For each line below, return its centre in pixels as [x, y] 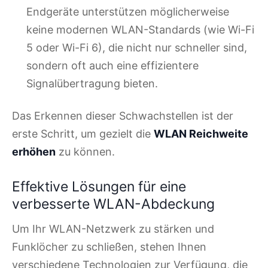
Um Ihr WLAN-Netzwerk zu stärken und [113, 229]
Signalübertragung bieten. [92, 83]
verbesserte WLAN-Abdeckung [113, 204]
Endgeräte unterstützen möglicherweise [128, 11]
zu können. [85, 151]
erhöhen [34, 151]
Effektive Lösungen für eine [99, 186]
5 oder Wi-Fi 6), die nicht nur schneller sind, [137, 47]
